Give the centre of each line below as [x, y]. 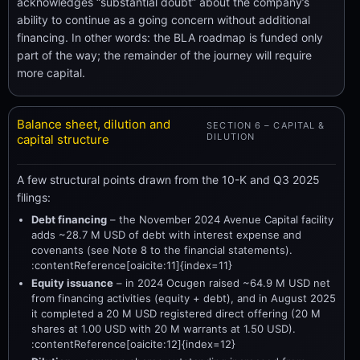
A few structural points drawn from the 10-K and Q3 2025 [168, 179]
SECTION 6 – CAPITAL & [266, 125]
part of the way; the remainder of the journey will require [164, 55]
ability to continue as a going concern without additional [164, 20]
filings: [34, 197]
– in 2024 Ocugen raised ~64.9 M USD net [222, 282]
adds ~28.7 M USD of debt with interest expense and [166, 234]
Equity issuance [72, 282]
